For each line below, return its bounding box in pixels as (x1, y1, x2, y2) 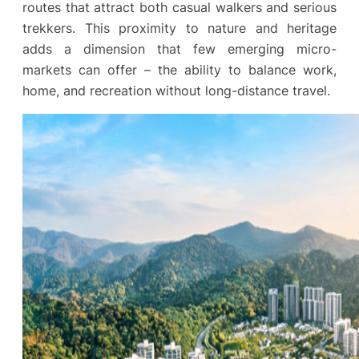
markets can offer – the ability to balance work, (22, 62, 337, 79)
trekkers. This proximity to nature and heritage (22, 20, 337, 37)
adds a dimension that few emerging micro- (22, 41, 337, 58)
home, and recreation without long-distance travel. (22, 83, 330, 99)
